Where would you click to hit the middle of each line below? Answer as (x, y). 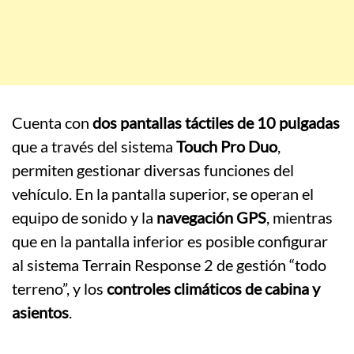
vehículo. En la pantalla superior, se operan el (163, 194)
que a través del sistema (94, 147)
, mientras (299, 218)
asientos (40, 313)
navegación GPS (211, 218)
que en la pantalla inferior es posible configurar (170, 241)
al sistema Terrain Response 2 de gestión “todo (169, 265)
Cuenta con (52, 123)
